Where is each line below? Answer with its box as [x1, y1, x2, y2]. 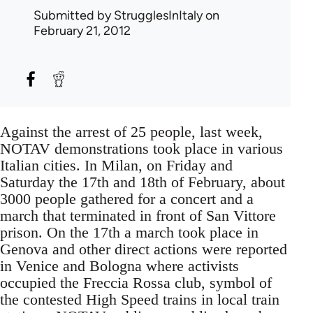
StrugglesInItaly [114, 7, 203, 23]
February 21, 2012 [34, 22, 131, 38]
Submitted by [34, 7, 114, 23]
